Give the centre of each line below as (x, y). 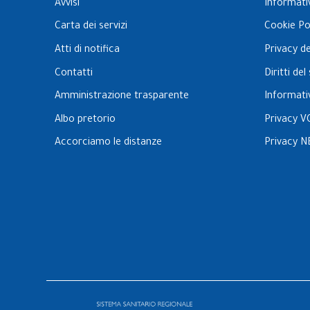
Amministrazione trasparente (122, 97)
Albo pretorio (85, 120)
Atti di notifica (87, 50)
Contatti (74, 74)
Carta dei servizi (91, 27)
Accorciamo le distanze (108, 144)
